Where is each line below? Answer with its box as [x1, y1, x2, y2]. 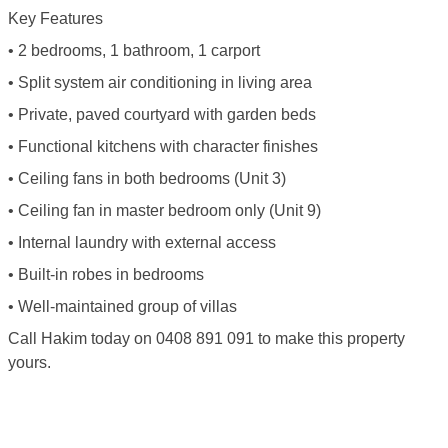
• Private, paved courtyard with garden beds [8, 106, 316, 123]
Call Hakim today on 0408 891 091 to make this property [8, 330, 405, 347]
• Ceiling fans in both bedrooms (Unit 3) [8, 170, 286, 187]
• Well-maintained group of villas [8, 298, 237, 315]
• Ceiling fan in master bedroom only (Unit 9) [8, 202, 321, 219]
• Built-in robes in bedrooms [8, 266, 204, 283]
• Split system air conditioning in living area [8, 74, 312, 91]
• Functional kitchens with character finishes [8, 138, 318, 155]
